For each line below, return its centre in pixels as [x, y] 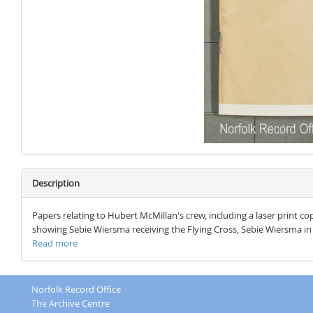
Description [56, 183]
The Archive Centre [71, 303]
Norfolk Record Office [76, 289]
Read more [55, 243]
